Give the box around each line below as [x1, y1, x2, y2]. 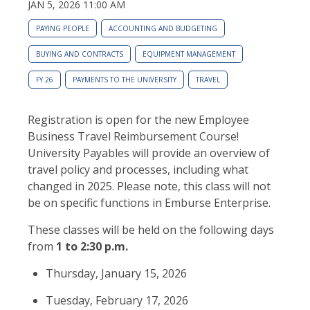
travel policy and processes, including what [28, 161, 248, 177]
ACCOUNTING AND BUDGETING [109, 23, 217, 33]
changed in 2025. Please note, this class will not [28, 178, 271, 194]
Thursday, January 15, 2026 [45, 265, 187, 281]
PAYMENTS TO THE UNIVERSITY [73, 74, 176, 84]
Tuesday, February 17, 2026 [45, 292, 205, 308]
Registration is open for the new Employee [28, 111, 249, 127]
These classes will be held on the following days [28, 221, 274, 237]
